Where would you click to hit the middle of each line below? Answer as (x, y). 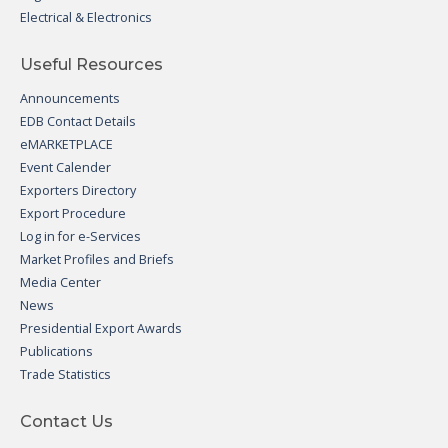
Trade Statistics (65, 374)
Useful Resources (91, 63)
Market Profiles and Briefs (97, 259)
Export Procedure (73, 213)
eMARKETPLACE (66, 144)
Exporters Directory (78, 190)
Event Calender (65, 167)
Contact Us (66, 420)
